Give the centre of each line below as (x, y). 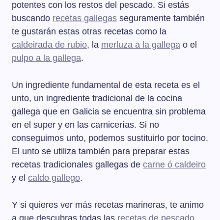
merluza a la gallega (141, 45)
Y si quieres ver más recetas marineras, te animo (108, 205)
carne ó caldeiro (174, 165)
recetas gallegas (85, 18)
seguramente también (161, 18)
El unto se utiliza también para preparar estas (101, 151)
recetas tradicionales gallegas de (77, 165)
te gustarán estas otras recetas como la (89, 32)
